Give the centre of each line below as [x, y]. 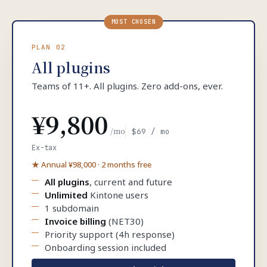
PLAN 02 [49, 47]
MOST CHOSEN [133, 22]
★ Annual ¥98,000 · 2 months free [91, 164]
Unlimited [66, 195]
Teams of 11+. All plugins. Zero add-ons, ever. [127, 86]
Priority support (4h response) [110, 234]
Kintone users [118, 195]
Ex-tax [44, 148]
